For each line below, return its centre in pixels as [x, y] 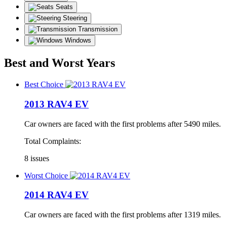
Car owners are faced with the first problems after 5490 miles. [123, 124]
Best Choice [44, 85]
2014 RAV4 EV [56, 195]
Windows [78, 41]
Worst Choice [46, 175]
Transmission [98, 29]
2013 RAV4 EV [56, 104]
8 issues [37, 158]
